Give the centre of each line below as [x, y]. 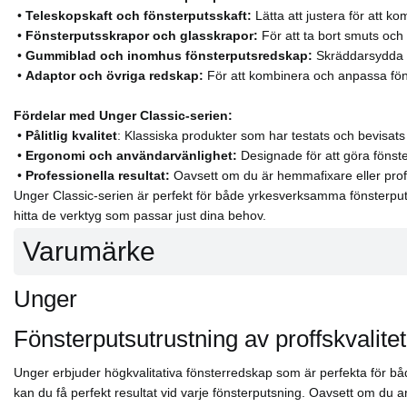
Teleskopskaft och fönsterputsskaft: [139, 15]
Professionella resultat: [99, 175]
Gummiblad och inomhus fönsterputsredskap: [169, 55]
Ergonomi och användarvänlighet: [133, 155]
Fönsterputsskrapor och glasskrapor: [142, 35]
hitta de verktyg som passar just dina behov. [140, 215]
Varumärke [89, 251]
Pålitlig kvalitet [71, 135]
